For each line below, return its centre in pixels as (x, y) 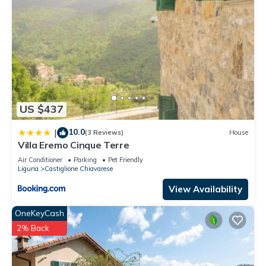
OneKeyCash (39, 213)
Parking (85, 159)
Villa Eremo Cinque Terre (74, 145)
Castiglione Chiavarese (79, 168)
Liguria (28, 168)
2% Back (33, 228)
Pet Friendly (126, 159)
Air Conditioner (40, 159)
